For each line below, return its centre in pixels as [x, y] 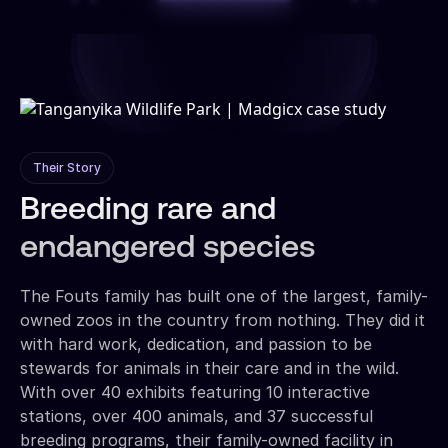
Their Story [67, 167]
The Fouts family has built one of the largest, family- [224, 295]
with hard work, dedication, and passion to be [196, 343]
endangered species [167, 248]
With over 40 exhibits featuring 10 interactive [195, 391]
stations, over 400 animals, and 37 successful [196, 415]
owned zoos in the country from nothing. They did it [222, 319]
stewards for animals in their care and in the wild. [209, 367]
